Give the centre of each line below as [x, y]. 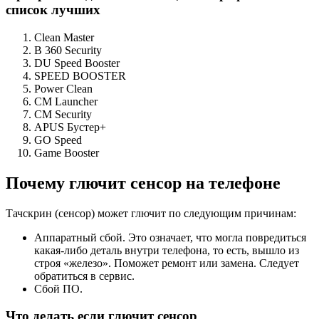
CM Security [63, 114]
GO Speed [58, 140]
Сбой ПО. [58, 288]
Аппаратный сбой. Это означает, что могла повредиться [170, 237]
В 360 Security [68, 50]
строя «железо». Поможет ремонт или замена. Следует [167, 263]
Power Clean [63, 88]
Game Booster [67, 152]
